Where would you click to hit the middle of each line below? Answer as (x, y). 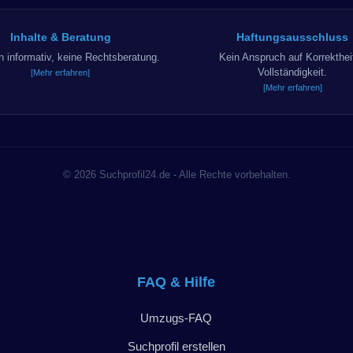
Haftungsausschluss (293, 37)
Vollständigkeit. (293, 72)
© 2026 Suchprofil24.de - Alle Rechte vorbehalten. (176, 174)
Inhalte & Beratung (60, 37)
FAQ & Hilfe (176, 282)
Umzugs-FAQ (176, 318)
